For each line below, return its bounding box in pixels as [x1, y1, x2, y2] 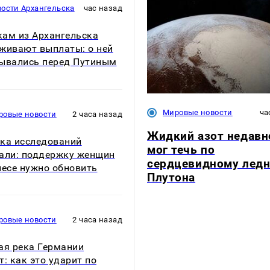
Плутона [147, 171, 196, 185]
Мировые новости [163, 107, 233, 117]
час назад [83, 4, 122, 13]
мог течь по [147, 143, 215, 157]
